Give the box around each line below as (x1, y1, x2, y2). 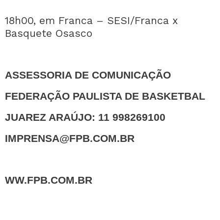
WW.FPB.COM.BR (5, 174, 92, 186)
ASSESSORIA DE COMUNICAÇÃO (5, 69, 171, 81)
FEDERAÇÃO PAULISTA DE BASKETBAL (5, 90, 205, 102)
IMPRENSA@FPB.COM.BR (5, 133, 135, 144)
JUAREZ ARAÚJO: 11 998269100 (5, 111, 165, 123)
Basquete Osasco (5, 27, 92, 39)
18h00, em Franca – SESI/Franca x (5, 14, 178, 27)
